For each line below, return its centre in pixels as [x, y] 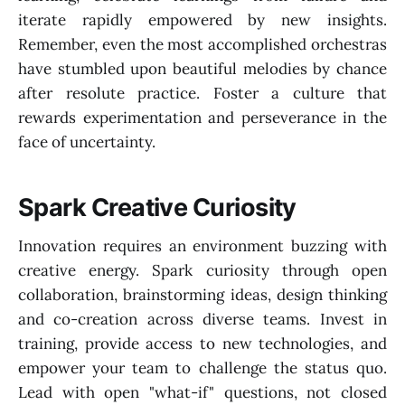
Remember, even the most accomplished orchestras [202, 44]
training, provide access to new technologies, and [202, 343]
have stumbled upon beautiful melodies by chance [202, 68]
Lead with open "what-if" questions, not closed [202, 392]
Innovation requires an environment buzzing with [202, 245]
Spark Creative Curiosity [157, 208]
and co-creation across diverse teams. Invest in [202, 319]
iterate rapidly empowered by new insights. [202, 19]
